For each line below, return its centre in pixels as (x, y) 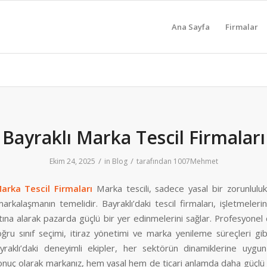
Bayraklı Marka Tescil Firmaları (133, 137)
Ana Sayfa (190, 27)
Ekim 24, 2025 (72, 161)
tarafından (155, 161)
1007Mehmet (195, 161)
